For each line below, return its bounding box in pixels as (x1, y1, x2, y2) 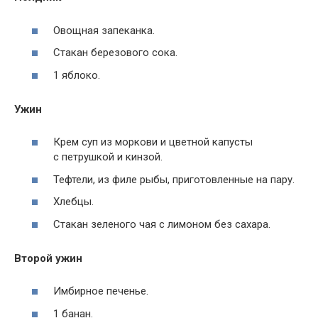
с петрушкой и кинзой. (53, 150, 163, 164)
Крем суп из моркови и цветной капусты (53, 136, 253, 149)
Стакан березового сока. (53, 46, 177, 60)
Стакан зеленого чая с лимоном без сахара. (53, 217, 270, 231)
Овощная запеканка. (53, 23, 155, 37)
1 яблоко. (53, 68, 100, 82)
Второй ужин (14, 251, 82, 265)
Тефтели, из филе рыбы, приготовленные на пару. (53, 172, 295, 186)
